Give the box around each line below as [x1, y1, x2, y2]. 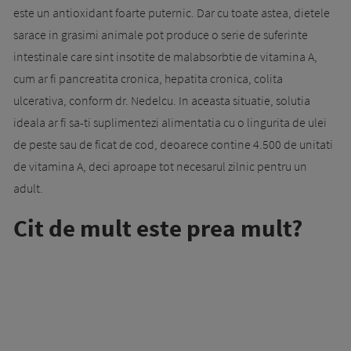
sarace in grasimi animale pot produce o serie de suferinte [13, 26, 308, 42]
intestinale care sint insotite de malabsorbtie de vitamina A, [13, 48, 317, 64]
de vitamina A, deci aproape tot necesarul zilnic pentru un [13, 157, 307, 174]
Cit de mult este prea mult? [13, 212, 302, 244]
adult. [13, 179, 43, 196]
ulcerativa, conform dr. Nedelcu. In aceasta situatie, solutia [13, 92, 310, 108]
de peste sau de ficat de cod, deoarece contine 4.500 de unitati [13, 136, 333, 152]
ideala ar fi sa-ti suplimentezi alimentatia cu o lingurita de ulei [13, 114, 327, 130]
